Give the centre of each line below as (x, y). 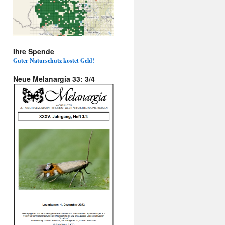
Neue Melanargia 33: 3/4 (54, 79)
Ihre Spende (34, 51)
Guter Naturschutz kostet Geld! (54, 61)
